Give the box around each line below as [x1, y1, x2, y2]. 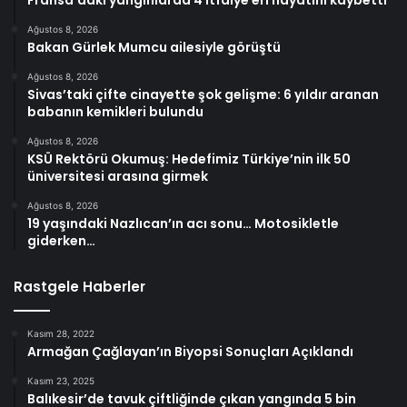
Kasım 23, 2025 [27, 374, 94, 386]
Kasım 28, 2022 [27, 327, 94, 339]
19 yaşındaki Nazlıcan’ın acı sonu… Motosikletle [27, 213, 339, 233]
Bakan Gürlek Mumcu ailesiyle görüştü [27, 37, 281, 56]
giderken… [27, 231, 95, 250]
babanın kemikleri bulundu [27, 102, 203, 121]
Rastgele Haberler [14, 276, 145, 296]
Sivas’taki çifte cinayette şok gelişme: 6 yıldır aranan [27, 84, 379, 104]
